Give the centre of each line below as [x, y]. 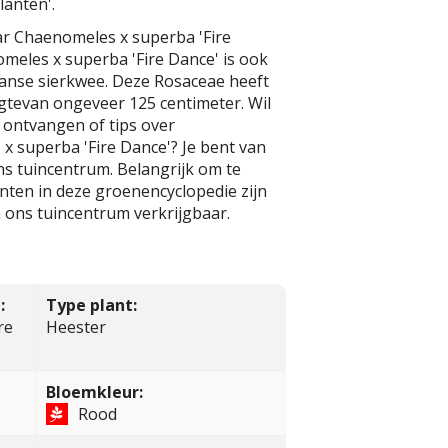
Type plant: [91, 305]
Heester [75, 327]
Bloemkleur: [94, 392]
